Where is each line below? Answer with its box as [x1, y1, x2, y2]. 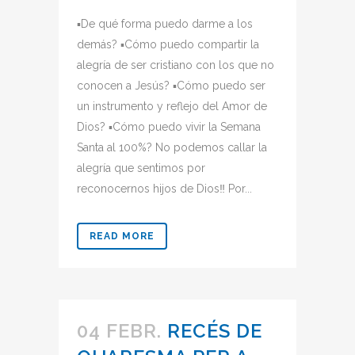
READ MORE [90, 231, 155, 242]
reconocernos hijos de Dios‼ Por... [77, 182, 252, 195]
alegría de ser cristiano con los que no [77, 59, 274, 71]
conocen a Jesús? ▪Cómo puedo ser [77, 79, 265, 92]
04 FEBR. [77, 319, 162, 342]
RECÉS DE [167, 319, 262, 342]
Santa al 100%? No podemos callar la [77, 141, 267, 154]
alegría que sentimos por [77, 162, 205, 174]
